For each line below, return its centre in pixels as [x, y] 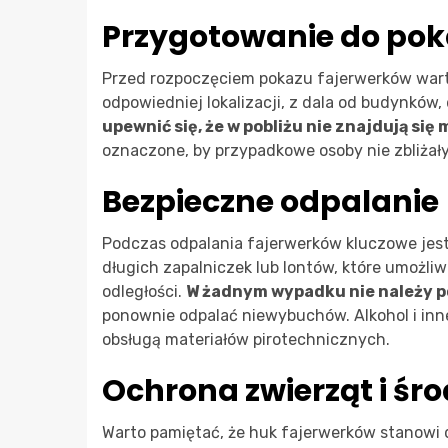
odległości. [144, 291]
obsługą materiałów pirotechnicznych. [246, 339]
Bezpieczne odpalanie [270, 201]
